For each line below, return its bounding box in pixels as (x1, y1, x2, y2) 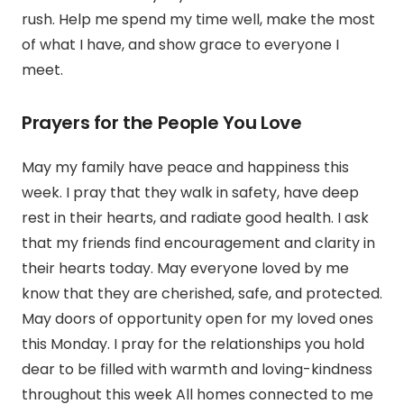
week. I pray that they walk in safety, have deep (22, 182, 359, 204)
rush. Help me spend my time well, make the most (22, 9, 375, 31)
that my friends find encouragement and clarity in (22, 233, 375, 254)
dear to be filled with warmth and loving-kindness (22, 359, 372, 381)
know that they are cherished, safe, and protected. (22, 283, 382, 305)
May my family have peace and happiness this (22, 157, 349, 179)
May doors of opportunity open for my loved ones (22, 308, 373, 330)
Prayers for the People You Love (22, 110, 302, 136)
